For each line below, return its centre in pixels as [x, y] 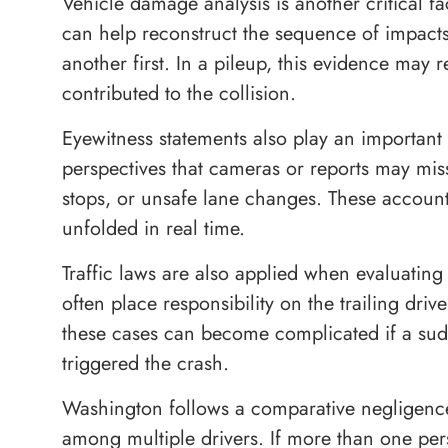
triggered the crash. [145, 363]
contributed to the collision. [179, 93]
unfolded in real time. [153, 228]
